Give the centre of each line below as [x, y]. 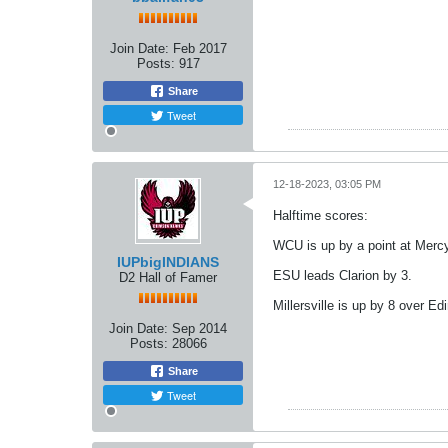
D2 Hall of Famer [168, 277]
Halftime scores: [320, 215]
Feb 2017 [199, 48]
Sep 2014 [199, 328]
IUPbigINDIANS [168, 262]
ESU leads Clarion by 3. [342, 275]
